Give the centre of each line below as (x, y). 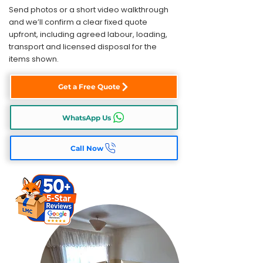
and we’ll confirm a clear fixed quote (78, 22)
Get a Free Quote (89, 87)
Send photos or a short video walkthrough (89, 10)
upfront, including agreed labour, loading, (88, 34)
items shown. (34, 59)
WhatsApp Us (86, 117)
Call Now (87, 148)
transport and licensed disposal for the (83, 47)
